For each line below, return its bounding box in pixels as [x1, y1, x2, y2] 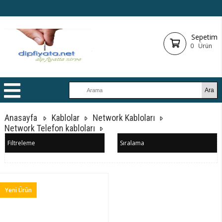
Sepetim [191, 32, 218, 42]
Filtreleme [7, 139, 36, 147]
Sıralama [119, 139, 144, 147]
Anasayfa [4, 112, 38, 123]
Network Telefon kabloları [4, 123, 96, 133]
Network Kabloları [93, 112, 156, 123]
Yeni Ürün [5, 186, 32, 194]
